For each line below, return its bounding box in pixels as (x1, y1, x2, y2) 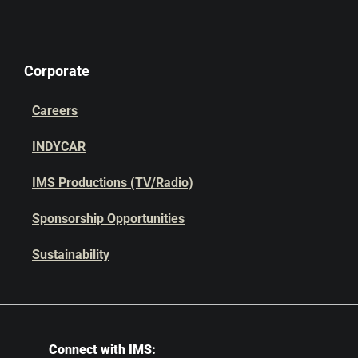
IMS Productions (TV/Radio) (32, 175, 193, 190)
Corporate (24, 62, 89, 79)
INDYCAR (32, 139, 86, 154)
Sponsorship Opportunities (32, 211, 185, 226)
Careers (32, 103, 78, 118)
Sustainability (32, 247, 109, 262)
